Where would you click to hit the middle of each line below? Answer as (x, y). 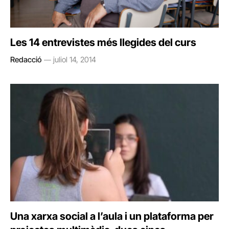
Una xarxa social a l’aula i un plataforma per (112, 216)
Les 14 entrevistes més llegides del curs (103, 42)
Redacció (26, 60)
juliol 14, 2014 (75, 60)
